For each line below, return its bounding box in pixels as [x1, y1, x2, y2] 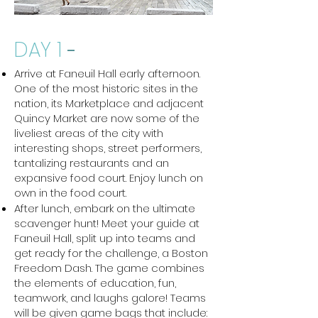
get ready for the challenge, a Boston [14, 246, 208, 261]
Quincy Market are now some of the [14, 111, 199, 126]
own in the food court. [14, 185, 126, 200]
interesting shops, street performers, [14, 141, 202, 155]
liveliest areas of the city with [14, 126, 163, 141]
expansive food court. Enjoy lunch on [14, 170, 203, 185]
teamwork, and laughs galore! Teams [14, 290, 206, 305]
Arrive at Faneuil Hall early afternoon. [14, 66, 200, 81]
